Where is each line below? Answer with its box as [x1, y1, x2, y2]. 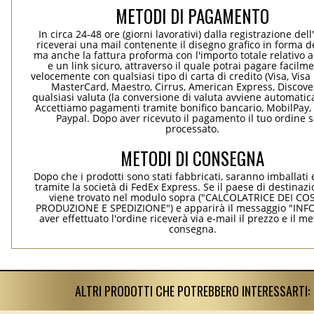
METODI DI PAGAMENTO [116, 3, 270, 29]
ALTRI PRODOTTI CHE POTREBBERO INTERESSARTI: [75, 282, 310, 301]
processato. [165, 122, 220, 136]
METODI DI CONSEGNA [121, 145, 265, 172]
